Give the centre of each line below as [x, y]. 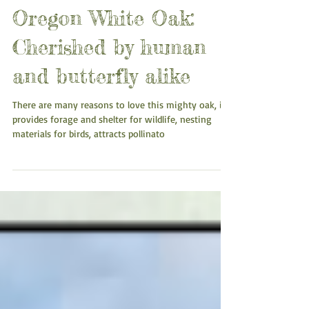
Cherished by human [109, 91]
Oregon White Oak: [103, 62]
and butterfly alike [101, 120]
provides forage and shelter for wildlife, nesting [112, 163]
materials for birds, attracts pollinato [89, 178]
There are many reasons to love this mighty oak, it [119, 149]
